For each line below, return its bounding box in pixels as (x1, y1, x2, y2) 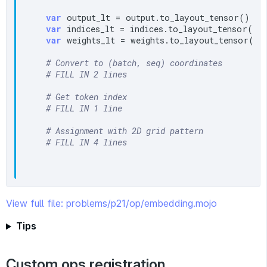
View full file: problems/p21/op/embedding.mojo (6, 197, 217, 210)
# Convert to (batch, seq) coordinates (46, 57, 223, 69)
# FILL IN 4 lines (46, 136, 128, 148)
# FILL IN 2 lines (46, 69, 128, 80)
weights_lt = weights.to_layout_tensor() (61, 35, 260, 46)
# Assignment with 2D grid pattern (46, 125, 204, 137)
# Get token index (46, 91, 128, 103)
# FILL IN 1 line (46, 103, 123, 114)
